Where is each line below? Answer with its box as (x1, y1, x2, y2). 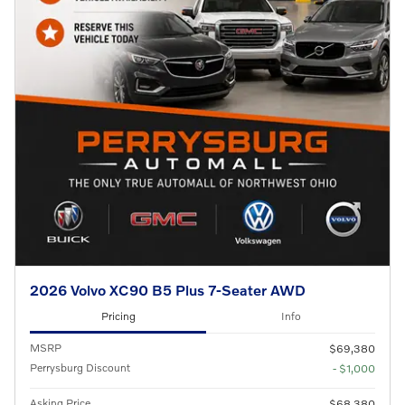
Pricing (100, 309, 136, 324)
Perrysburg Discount (30, 360, 130, 374)
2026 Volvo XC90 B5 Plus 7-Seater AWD (30, 280, 306, 298)
